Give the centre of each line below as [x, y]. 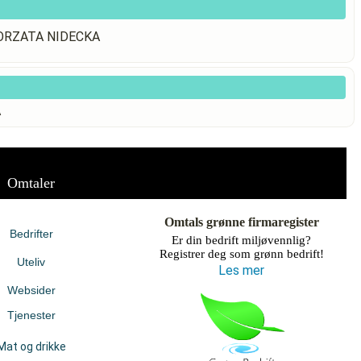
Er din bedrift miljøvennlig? [241, 240]
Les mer [241, 270]
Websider [31, 290]
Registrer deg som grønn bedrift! [241, 254]
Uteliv [31, 262]
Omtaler [31, 183]
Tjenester [31, 315]
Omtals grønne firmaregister [241, 222]
